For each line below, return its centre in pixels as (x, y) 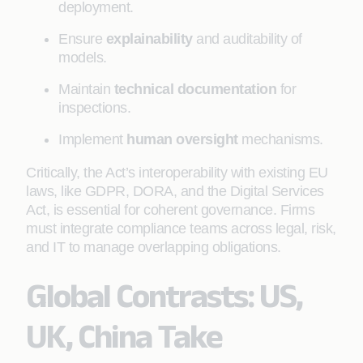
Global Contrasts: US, (164, 295)
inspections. (94, 108)
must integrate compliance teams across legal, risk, (181, 228)
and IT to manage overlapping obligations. (154, 247)
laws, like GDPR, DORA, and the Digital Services (175, 191)
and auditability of (247, 39)
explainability (149, 39)
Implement (92, 139)
